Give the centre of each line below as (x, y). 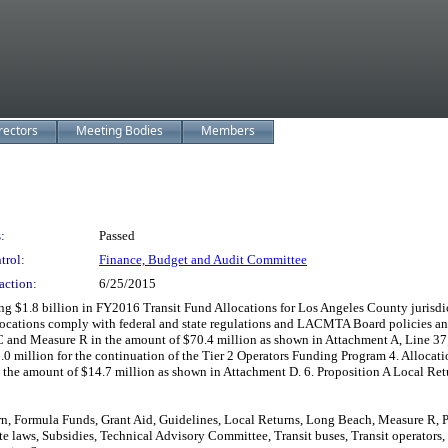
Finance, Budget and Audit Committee (203, 259)
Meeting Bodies (119, 130)
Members (228, 130)
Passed (117, 235)
